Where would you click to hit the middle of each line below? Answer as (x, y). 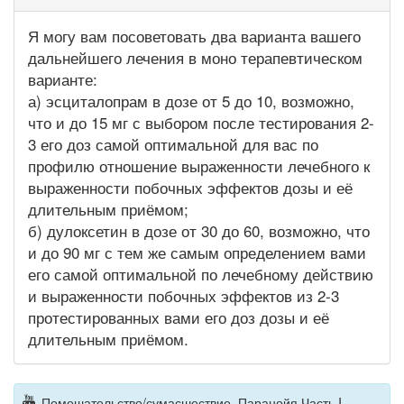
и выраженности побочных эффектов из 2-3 (184, 296)
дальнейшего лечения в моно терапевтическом (195, 58)
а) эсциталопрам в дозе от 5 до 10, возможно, (191, 101)
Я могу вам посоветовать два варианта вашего (194, 36)
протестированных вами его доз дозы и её (179, 317)
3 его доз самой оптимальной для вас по (173, 144)
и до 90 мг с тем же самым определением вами (197, 252)
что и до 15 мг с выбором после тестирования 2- (201, 123)
